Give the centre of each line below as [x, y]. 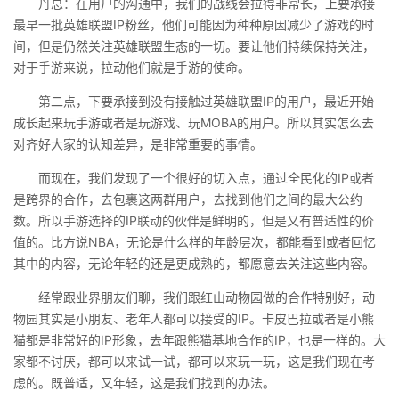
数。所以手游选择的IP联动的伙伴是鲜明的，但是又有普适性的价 [194, 220]
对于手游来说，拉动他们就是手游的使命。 [132, 67]
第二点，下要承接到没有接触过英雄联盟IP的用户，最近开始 [194, 101]
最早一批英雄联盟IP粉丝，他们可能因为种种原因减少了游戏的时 [194, 24]
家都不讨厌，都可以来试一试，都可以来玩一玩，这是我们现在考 [194, 361]
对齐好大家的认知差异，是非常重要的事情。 [138, 144]
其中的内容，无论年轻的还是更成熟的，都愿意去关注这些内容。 [194, 263]
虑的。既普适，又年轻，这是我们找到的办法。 [144, 383]
